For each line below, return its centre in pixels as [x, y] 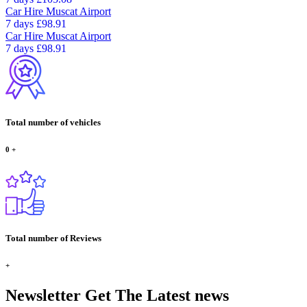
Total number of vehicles [53, 122]
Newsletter [43, 295]
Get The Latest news [155, 295]
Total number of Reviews [53, 238]
